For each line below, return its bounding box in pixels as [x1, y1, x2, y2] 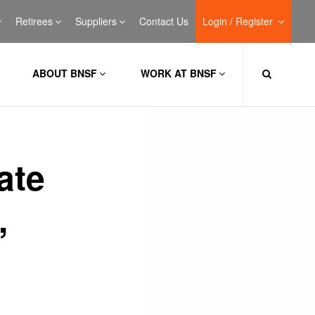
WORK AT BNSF [140, 66, 217, 80]
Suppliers [75, 14, 117, 28]
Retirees [15, 14, 53, 28]
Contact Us [139, 14, 188, 28]
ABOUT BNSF [32, 66, 97, 80]
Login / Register [202, 14, 276, 28]
